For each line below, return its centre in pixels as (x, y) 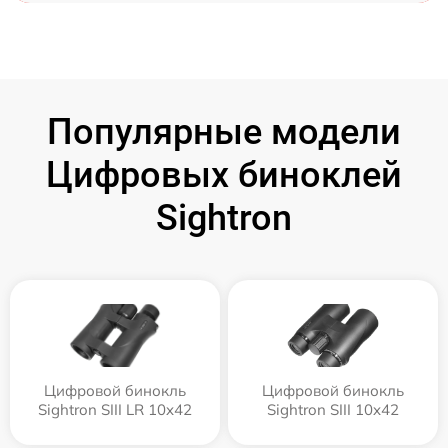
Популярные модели (224, 131)
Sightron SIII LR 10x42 (115, 409)
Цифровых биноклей (224, 174)
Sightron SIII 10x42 (333, 409)
